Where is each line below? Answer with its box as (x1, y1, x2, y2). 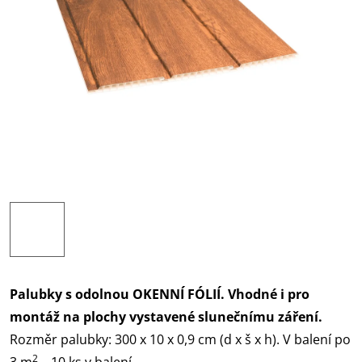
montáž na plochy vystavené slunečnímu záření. (10, 308, 322, 326)
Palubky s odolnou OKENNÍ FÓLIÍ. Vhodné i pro (10, 285, 309, 303)
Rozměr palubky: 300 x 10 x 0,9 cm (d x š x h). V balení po (10, 330, 351, 348)
